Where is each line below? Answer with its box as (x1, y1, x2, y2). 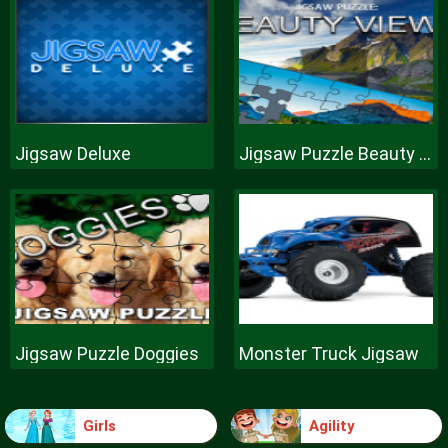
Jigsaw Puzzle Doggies (15, 343, 199, 364)
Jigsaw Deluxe (15, 143, 131, 164)
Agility (308, 416, 355, 435)
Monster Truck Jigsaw (239, 343, 419, 364)
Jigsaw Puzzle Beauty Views (419, 143, 431, 164)
